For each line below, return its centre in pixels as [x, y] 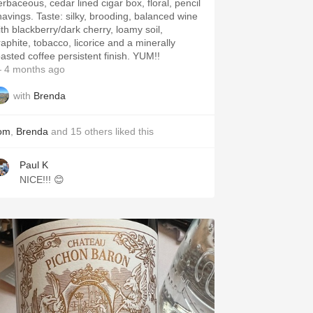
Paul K [34, 165]
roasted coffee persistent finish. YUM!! [146, 56]
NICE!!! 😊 [42, 180]
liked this [133, 131]
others [99, 131]
